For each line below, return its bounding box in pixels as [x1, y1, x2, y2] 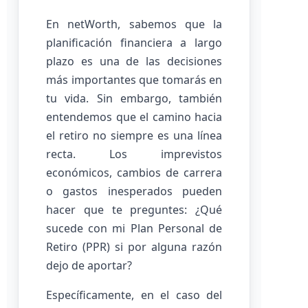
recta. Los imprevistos [46, 146, 222, 162]
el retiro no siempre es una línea [46, 128, 222, 143]
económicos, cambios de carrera [46, 165, 222, 180]
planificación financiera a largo [46, 35, 222, 50]
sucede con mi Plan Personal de [46, 221, 222, 236]
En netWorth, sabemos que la [46, 16, 222, 32]
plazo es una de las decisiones [46, 54, 222, 69]
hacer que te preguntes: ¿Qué [46, 202, 222, 217]
